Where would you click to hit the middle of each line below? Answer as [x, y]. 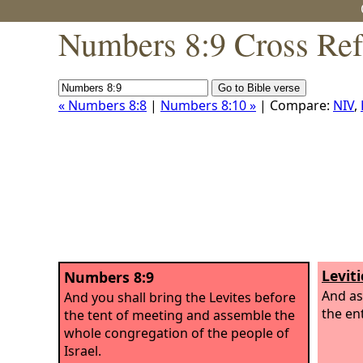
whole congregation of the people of [177, 333]
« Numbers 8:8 [102, 105]
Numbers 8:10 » [208, 105]
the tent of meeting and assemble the [179, 315]
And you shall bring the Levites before [180, 297]
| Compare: [295, 105]
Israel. [83, 350]
